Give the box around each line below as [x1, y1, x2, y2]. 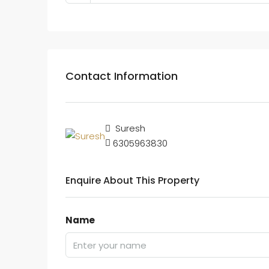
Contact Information [65, 68, 178, 83]
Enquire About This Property [65, 174, 199, 187]
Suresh [113, 122, 145, 134]
